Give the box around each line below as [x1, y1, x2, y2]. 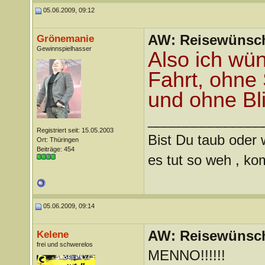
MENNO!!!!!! [147, 247, 225, 263]
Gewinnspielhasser [36, 45, 92, 52]
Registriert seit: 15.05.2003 [36, 127, 114, 134]
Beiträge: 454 [36, 146, 75, 153]
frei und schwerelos [36, 241, 93, 248]
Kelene [36, 228, 69, 240]
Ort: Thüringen [36, 136, 79, 143]
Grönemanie [36, 33, 94, 44]
